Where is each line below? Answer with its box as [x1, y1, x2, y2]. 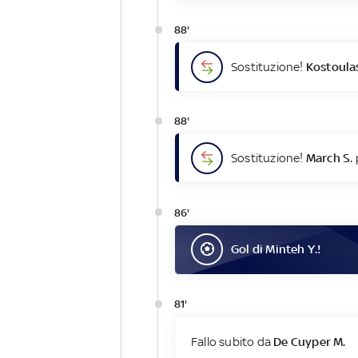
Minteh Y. [265, 242, 318, 257]
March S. [305, 150, 353, 165]
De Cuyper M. [273, 334, 346, 348]
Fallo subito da [190, 334, 274, 348]
